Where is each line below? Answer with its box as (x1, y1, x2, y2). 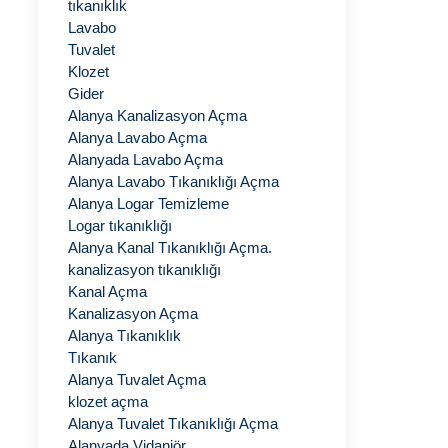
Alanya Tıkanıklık (68, 327, 181, 344)
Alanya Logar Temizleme (68, 195, 229, 212)
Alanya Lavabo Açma (68, 129, 207, 146)
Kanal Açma (68, 283, 147, 300)
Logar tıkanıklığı (68, 217, 172, 234)
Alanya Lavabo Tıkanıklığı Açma (68, 173, 279, 190)
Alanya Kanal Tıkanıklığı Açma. (68, 239, 272, 256)
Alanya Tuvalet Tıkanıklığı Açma (68, 415, 278, 432)
